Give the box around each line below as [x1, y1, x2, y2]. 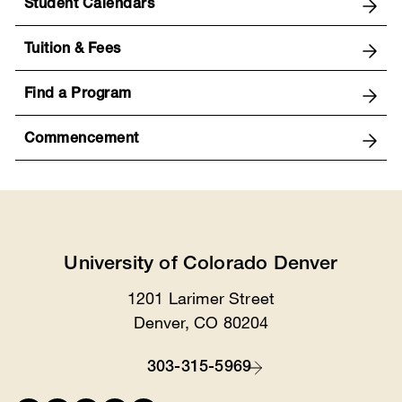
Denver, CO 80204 [133, 312, 269, 333]
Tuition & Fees [23, 43, 121, 58]
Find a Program [23, 88, 132, 103]
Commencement [23, 133, 139, 148]
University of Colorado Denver [64, 256, 338, 275]
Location [14, 304, 90, 328]
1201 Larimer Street [127, 288, 275, 309]
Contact [14, 367, 83, 391]
